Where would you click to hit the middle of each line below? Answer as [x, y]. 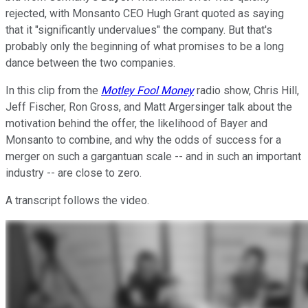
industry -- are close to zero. [74, 173]
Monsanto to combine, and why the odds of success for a [143, 140]
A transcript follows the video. [77, 200]
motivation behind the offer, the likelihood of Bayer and [136, 123]
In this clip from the [53, 90]
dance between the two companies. [90, 63]
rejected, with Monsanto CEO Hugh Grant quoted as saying [145, 13]
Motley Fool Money [147, 90]
